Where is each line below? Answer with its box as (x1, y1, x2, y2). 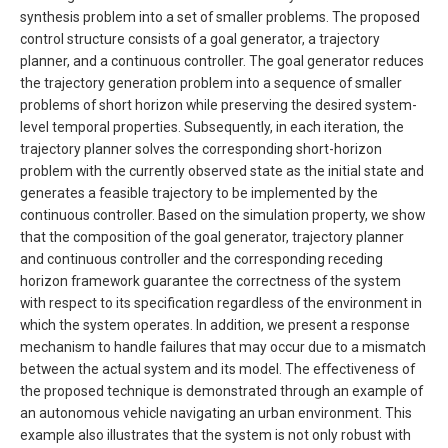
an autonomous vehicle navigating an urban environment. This (20, 405, 412, 422)
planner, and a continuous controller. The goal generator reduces (20, 53, 424, 70)
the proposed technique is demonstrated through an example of (20, 383, 423, 400)
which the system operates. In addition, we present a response (20, 317, 410, 334)
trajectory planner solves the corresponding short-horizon (20, 141, 382, 158)
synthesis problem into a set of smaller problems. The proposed (20, 9, 420, 26)
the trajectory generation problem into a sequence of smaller (20, 75, 402, 92)
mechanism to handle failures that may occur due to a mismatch (20, 339, 426, 356)
